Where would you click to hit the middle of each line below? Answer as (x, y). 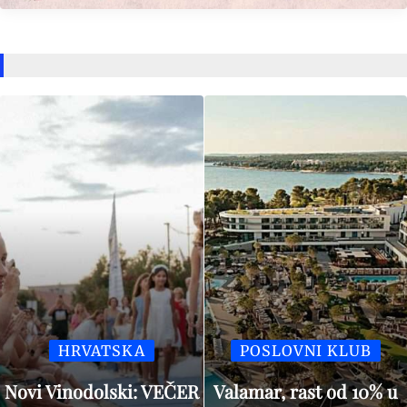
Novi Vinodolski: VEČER (101, 391)
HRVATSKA (101, 350)
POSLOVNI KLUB (305, 350)
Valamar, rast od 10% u (305, 391)
